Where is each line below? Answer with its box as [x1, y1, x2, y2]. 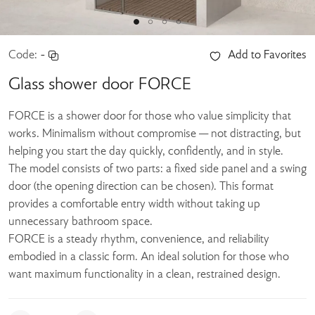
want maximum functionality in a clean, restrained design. [8, 269, 281, 281]
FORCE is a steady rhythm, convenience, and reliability [8, 233, 269, 246]
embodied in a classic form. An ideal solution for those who [8, 251, 289, 264]
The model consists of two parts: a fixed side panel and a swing [8, 163, 307, 176]
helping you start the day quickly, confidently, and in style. [8, 146, 283, 158]
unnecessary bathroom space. [8, 216, 153, 229]
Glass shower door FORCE [8, 76, 191, 94]
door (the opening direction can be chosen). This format [8, 181, 274, 193]
